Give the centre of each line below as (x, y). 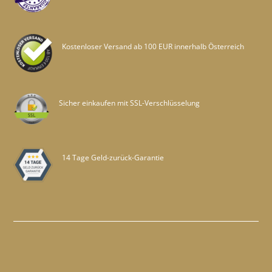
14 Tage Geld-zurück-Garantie (113, 158)
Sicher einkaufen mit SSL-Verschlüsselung (130, 103)
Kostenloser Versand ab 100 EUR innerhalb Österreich (153, 47)
